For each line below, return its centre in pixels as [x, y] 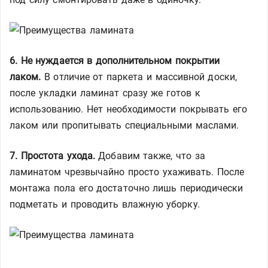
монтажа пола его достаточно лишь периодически [127, 188]
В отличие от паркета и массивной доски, [139, 77]
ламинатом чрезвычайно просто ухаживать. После [127, 172]
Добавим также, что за [150, 156]
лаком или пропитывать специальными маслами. [124, 125]
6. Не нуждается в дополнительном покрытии [115, 61]
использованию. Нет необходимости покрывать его [128, 109]
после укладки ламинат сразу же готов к [105, 93]
